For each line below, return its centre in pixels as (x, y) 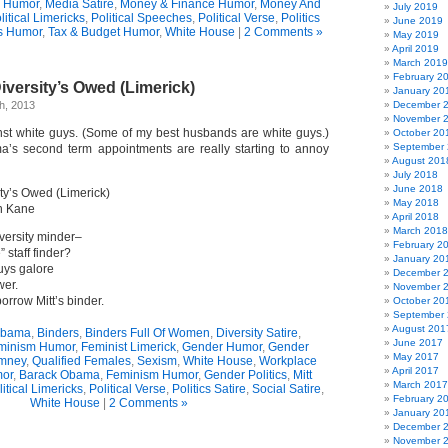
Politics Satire (209, 389)
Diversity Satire (256, 333)
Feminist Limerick (128, 347)
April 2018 (415, 216)
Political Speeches (141, 18)
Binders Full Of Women (147, 333)
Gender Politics (245, 375)
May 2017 (416, 356)
